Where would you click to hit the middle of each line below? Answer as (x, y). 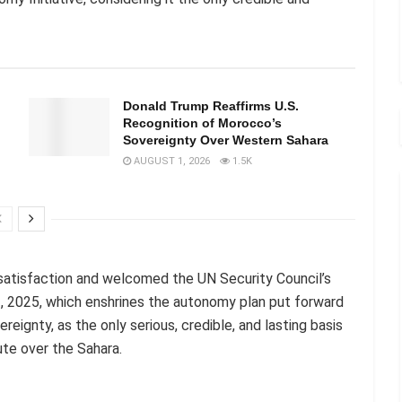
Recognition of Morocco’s (202, 123)
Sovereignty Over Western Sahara (226, 140)
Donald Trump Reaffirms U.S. (211, 106)
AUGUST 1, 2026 (170, 162)
